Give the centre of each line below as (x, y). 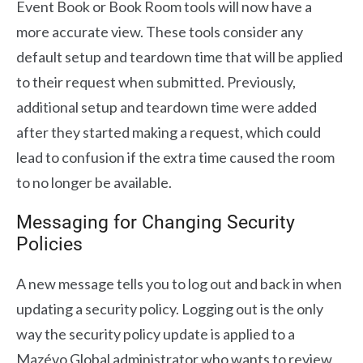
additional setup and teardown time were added (167, 107)
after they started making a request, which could (169, 132)
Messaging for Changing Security (156, 222)
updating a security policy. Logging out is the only (170, 308)
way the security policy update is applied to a (156, 333)
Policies (49, 244)
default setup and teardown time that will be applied (179, 56)
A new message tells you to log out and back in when (179, 283)
